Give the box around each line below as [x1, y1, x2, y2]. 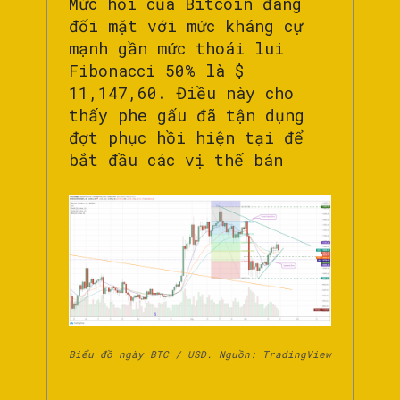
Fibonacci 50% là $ [69, 59, 244, 81]
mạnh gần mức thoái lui [69, 37, 284, 59]
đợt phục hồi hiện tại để [69, 126, 304, 148]
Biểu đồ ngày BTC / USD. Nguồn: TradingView [69, 347, 331, 362]
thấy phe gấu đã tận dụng [69, 104, 304, 126]
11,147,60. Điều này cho [69, 81, 294, 104]
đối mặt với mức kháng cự [69, 14, 303, 37]
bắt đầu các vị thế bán [69, 148, 283, 171]
